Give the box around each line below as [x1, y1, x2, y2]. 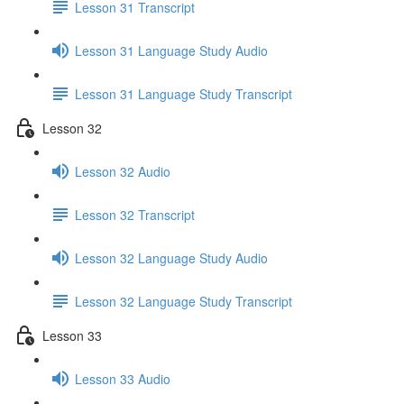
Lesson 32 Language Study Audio [75, 248, 268, 267]
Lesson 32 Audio [75, 161, 170, 180]
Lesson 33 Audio [75, 369, 170, 388]
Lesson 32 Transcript [75, 205, 195, 224]
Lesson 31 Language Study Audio [75, 41, 268, 60]
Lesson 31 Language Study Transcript [75, 84, 292, 103]
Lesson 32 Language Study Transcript [75, 291, 292, 310]
